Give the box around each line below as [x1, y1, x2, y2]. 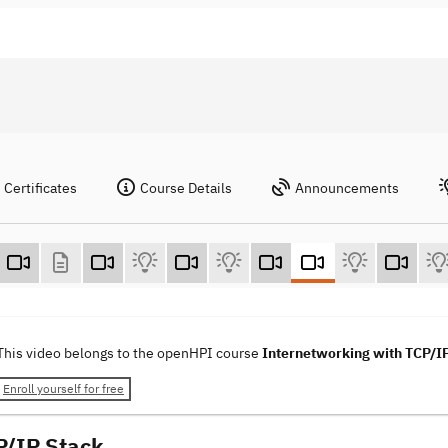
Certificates [4, 179, 77, 197]
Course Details [140, 179, 232, 197]
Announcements [295, 179, 399, 197]
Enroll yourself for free [3, 381, 124, 397]
